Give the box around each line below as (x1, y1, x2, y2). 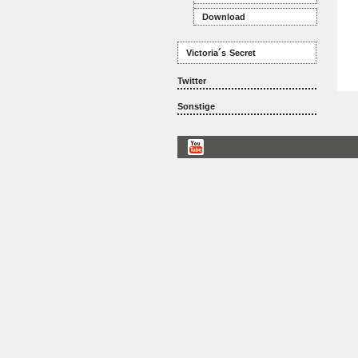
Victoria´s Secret (186, 48, 256, 58)
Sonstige (177, 101, 215, 111)
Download (202, 12, 245, 22)
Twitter (177, 76, 206, 86)
